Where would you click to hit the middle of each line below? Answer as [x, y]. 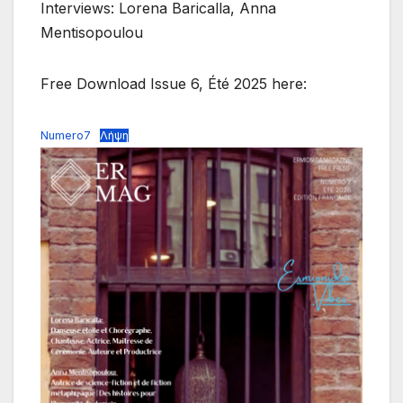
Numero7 [66, 136]
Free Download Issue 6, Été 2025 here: [174, 84]
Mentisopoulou [92, 33]
